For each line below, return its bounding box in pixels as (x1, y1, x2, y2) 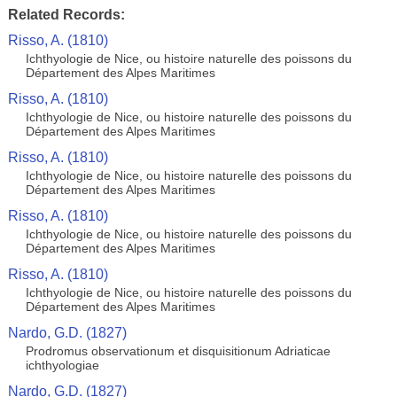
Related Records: (7, 7, 125, 22)
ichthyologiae (25, 358, 99, 372)
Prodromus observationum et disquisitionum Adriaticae (25, 344, 331, 358)
